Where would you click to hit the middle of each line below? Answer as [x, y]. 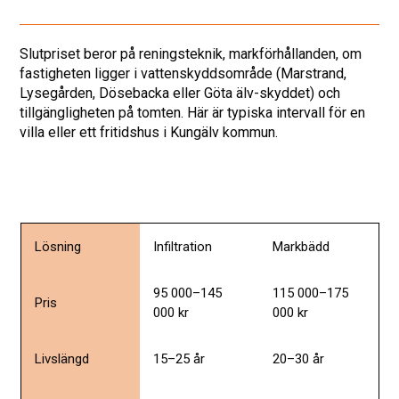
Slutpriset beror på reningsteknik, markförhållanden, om [191, 53]
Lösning [57, 246]
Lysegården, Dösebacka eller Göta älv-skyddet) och [180, 93]
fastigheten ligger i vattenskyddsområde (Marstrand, [183, 73]
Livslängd [61, 358]
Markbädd [301, 246]
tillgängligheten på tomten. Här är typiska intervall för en [193, 112]
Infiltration [182, 246]
